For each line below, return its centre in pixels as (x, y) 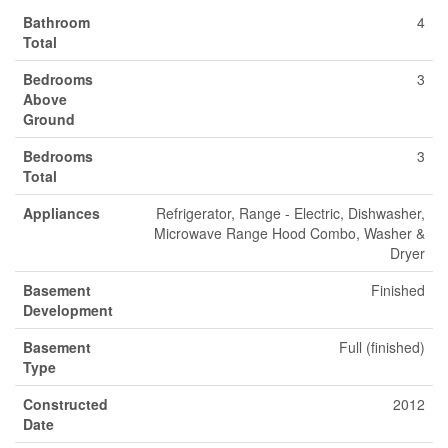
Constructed (65, 404)
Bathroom (56, 22)
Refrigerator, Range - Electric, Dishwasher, (290, 213)
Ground (49, 119)
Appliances (61, 213)
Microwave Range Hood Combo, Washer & (289, 233)
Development (68, 310)
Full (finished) (382, 347)
